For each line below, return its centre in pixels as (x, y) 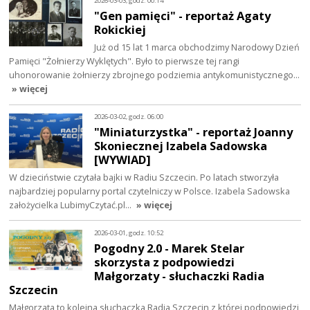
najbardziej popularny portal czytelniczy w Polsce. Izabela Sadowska (150, 191)
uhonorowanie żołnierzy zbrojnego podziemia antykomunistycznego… (155, 74)
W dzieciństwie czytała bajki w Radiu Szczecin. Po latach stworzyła (144, 177)
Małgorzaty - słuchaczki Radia (180, 275)
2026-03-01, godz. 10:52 (129, 233)
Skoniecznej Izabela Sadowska (181, 145)
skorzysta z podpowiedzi (165, 262)
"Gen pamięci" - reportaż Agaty (183, 16)
